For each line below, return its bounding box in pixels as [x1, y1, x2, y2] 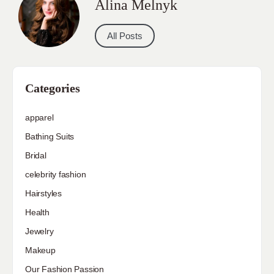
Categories [25, 81, 80, 95]
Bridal [25, 150, 46, 160]
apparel [25, 112, 54, 122]
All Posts [107, 30, 143, 41]
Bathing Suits [25, 131, 75, 141]
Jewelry [25, 226, 54, 236]
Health [25, 207, 50, 217]
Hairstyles [25, 188, 62, 198]
